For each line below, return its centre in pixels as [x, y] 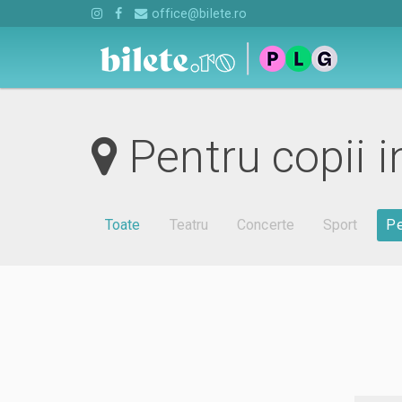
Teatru [189, 225]
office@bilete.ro [197, 13]
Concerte [266, 225]
